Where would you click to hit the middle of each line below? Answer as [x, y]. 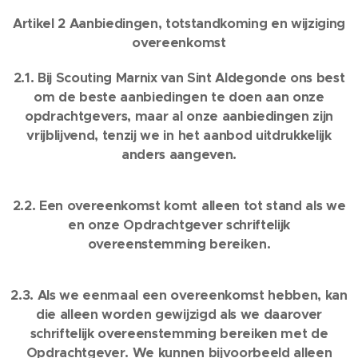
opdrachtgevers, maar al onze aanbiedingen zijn [179, 116]
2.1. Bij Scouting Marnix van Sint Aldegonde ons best [179, 78]
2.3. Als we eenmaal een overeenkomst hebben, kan [179, 295]
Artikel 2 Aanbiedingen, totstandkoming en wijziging [179, 24]
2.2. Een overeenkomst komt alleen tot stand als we [179, 206]
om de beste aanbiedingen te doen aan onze [179, 97]
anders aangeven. [179, 155]
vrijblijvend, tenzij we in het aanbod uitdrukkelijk [179, 135]
